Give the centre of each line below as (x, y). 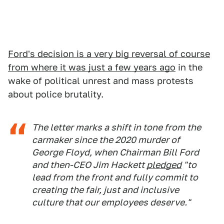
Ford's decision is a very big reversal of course (109, 54)
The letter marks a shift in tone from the (116, 127)
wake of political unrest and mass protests (101, 81)
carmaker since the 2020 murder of (106, 140)
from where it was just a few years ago (92, 67)
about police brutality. (56, 94)
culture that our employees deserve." (111, 202)
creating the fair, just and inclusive (105, 190)
